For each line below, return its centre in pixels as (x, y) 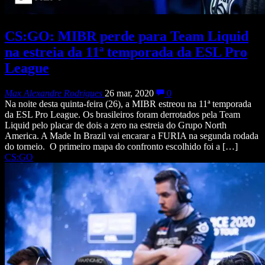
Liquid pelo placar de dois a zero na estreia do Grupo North (116, 125)
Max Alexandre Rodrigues (54, 93)
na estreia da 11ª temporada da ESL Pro (126, 52)
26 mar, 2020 (129, 93)
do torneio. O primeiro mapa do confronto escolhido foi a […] (121, 146)
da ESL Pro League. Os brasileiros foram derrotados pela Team (122, 114)
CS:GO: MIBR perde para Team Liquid (127, 36)
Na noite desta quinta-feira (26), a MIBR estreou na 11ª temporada (128, 104)
